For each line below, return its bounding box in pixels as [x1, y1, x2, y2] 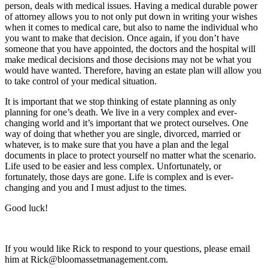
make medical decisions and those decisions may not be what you [5, 54, 251, 65]
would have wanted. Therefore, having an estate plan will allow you [5, 65, 261, 75]
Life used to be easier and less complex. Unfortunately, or [5, 160, 221, 171]
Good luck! [5, 202, 48, 213]
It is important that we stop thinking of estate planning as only [5, 96, 236, 106]
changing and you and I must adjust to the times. [5, 182, 187, 193]
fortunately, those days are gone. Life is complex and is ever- [5, 171, 233, 182]
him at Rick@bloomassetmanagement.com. [5, 254, 168, 264]
